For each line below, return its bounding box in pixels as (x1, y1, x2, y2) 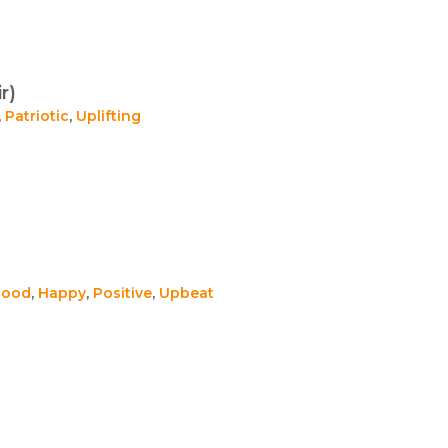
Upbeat (159, 284, 214, 302)
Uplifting (76, 107, 141, 125)
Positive (93, 284, 152, 302)
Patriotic (5, 107, 69, 125)
